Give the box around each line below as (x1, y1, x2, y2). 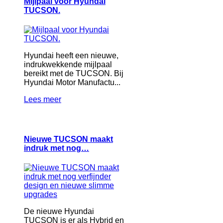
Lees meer (24, 95, 61, 104)
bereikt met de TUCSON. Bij (24, 69, 123, 78)
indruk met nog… (24, 143, 89, 152)
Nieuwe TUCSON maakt (24, 134, 113, 143)
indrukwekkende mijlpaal (24, 60, 112, 69)
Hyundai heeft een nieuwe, (24, 51, 118, 60)
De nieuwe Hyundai (24, 207, 94, 216)
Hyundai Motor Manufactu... (24, 78, 120, 87)
